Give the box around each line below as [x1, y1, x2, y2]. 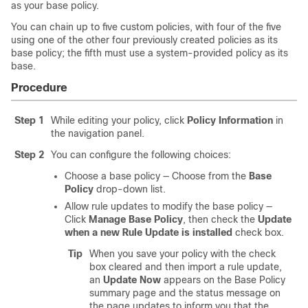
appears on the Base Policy [161, 274, 285, 285]
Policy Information [187, 115, 273, 126]
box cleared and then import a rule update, [89, 261, 282, 272]
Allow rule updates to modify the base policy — [65, 201, 272, 212]
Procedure [11, 82, 67, 93]
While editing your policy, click [51, 115, 187, 126]
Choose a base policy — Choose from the [65, 170, 249, 181]
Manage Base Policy [89, 214, 183, 225]
